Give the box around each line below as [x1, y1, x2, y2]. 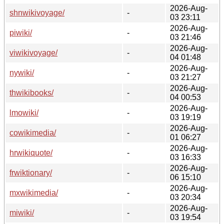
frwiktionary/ [9, 168, 52, 177]
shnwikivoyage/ [9, 8, 64, 17]
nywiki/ [9, 68, 34, 77]
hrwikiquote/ [9, 148, 52, 157]
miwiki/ [9, 208, 34, 217]
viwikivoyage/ [9, 48, 57, 57]
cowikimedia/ [9, 128, 56, 137]
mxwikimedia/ [9, 188, 58, 197]
